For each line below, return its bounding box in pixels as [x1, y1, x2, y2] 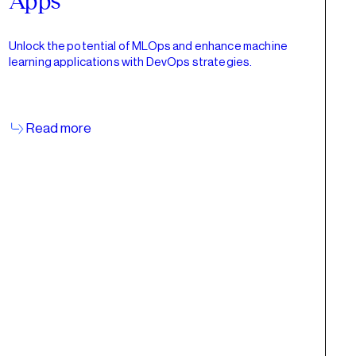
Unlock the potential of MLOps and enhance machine [8, 40, 288, 52]
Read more [26, 121, 92, 135]
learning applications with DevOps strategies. [8, 56, 253, 68]
